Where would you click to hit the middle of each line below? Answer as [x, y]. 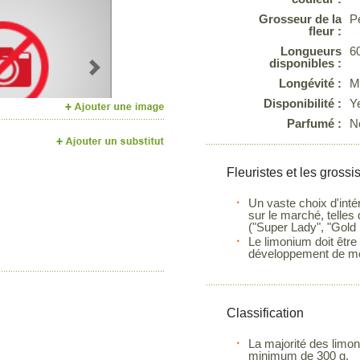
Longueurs [311, 51]
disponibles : [306, 63]
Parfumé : [315, 123]
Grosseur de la [301, 19]
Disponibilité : [303, 103]
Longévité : [311, 83]
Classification [266, 313]
